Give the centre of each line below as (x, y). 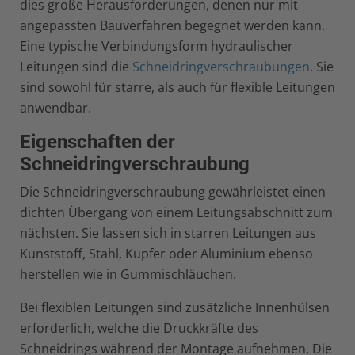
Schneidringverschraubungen (221, 67)
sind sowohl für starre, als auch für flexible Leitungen (177, 87)
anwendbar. (55, 108)
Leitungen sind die (76, 67)
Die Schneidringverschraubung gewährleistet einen (173, 192)
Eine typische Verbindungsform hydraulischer (157, 46)
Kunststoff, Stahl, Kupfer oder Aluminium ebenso (166, 254)
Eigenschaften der (97, 142)
